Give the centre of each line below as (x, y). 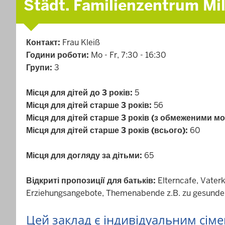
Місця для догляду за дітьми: (85, 155)
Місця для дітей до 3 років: (79, 93)
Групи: (40, 68)
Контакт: (44, 42)
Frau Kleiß (81, 42)
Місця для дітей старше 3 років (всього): (107, 130)
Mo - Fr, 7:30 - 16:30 (129, 55)
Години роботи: (59, 55)
